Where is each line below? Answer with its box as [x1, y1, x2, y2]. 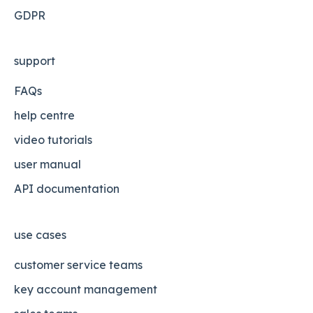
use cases [14, 227, 66, 242]
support [14, 54, 55, 68]
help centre [14, 108, 75, 123]
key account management [14, 282, 157, 296]
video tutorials [14, 133, 92, 147]
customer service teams [14, 257, 143, 272]
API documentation [14, 182, 119, 196]
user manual [14, 157, 81, 172]
